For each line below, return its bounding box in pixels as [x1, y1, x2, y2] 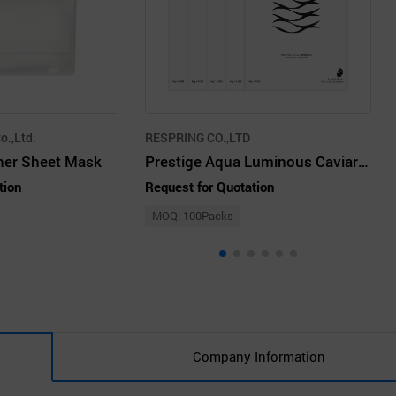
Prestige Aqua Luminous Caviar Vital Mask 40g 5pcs [358, 150, 369, 171]
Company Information [192, 347, 325, 366]
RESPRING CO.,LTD [145, 128, 250, 146]
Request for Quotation [145, 177, 274, 195]
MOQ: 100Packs [152, 207, 233, 224]
